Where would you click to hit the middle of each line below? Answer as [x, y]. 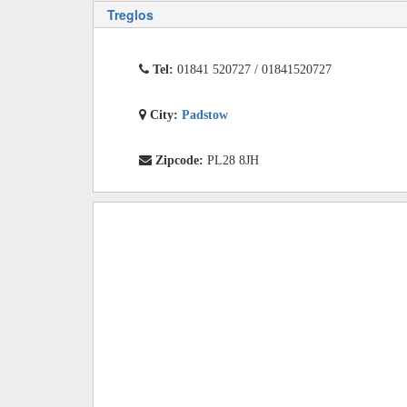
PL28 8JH [233, 160]
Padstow [205, 114]
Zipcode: [181, 160]
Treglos [130, 15]
